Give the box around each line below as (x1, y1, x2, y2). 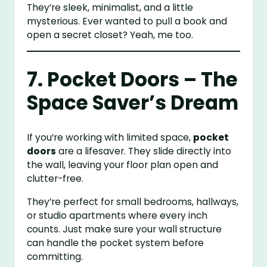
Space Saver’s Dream (27, 89, 239, 117)
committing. (27, 250, 83, 263)
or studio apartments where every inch (27, 209, 208, 222)
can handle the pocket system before (27, 237, 204, 249)
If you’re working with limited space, (27, 131, 194, 144)
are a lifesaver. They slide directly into (56, 145, 232, 158)
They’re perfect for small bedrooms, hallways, (27, 195, 239, 208)
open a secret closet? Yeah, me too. (27, 28, 194, 41)
